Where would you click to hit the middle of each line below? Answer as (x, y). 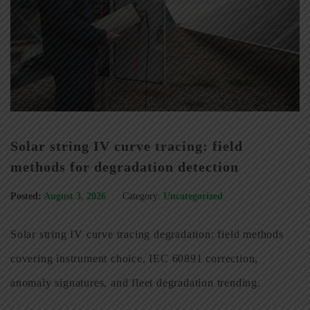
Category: (142, 197)
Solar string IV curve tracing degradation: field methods (147, 235)
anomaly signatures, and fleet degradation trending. (136, 283)
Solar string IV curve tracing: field (127, 146)
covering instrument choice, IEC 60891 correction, (135, 259)
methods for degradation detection (125, 167)
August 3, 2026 (76, 197)
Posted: (26, 197)
